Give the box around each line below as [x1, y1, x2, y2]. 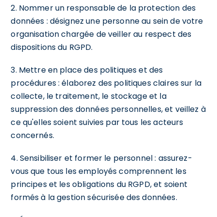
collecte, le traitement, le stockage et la [11, 90, 167, 102]
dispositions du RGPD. [11, 41, 93, 53]
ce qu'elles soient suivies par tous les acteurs [11, 116, 184, 128]
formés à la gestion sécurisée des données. [11, 191, 177, 203]
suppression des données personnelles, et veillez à [11, 103, 206, 115]
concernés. [11, 129, 54, 141]
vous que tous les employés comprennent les [11, 165, 186, 177]
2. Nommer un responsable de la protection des [11, 2, 196, 14]
